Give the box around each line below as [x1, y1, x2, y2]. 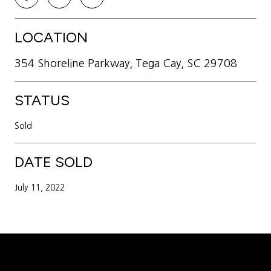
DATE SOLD [15, 152, 93, 171]
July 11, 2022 [15, 183, 65, 192]
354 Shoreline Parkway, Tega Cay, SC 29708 [15, 57, 237, 69]
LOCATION [15, 28, 88, 46]
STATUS [15, 91, 70, 109]
